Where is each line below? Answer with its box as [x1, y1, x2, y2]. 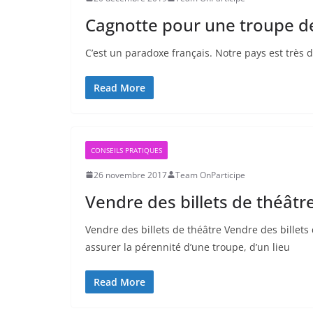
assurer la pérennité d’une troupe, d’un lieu [85, 240, 290, 254]
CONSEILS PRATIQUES [91, 145, 162, 155]
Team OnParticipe [175, 168, 245, 181]
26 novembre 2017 [94, 168, 167, 181]
